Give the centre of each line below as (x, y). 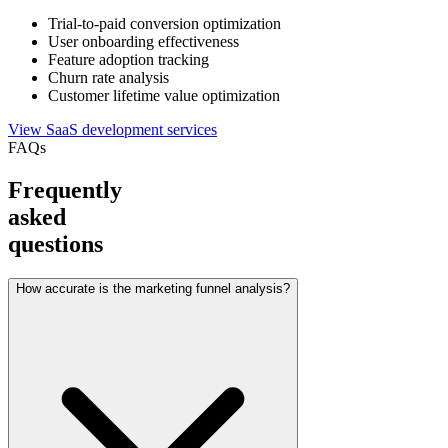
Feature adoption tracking (128, 59)
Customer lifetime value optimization (164, 95)
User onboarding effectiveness (143, 41)
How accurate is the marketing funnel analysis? (153, 288)
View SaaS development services (112, 129)
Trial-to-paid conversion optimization (164, 23)
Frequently (65, 189)
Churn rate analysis (108, 77)
